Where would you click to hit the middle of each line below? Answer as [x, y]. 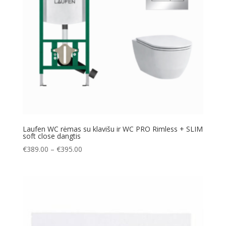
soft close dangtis [51, 136]
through [94, 184]
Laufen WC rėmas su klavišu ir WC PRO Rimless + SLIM [112, 129]
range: [92, 160]
